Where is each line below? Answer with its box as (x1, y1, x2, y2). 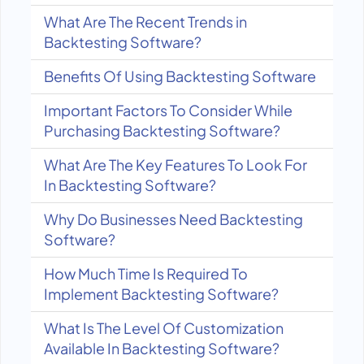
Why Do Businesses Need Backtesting (44, 210, 303, 228)
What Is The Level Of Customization (44, 318, 284, 337)
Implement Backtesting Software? (44, 284, 279, 303)
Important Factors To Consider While (44, 101, 292, 119)
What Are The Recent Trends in (44, 12, 247, 31)
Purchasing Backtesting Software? (44, 121, 280, 140)
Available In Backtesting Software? (44, 339, 279, 357)
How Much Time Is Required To (44, 264, 248, 283)
